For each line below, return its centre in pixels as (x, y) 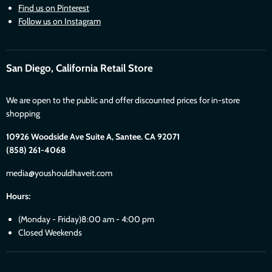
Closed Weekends (50, 233)
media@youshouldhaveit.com (59, 173)
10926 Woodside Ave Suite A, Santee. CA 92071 (93, 137)
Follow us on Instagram (59, 22)
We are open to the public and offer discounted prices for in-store (123, 100)
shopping (23, 114)
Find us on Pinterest (54, 8)
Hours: (18, 196)
